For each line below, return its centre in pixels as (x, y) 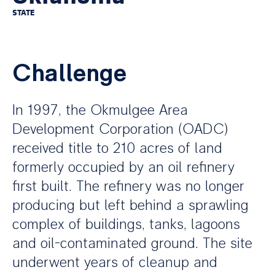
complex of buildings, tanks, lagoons (126, 224)
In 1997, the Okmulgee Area (100, 110)
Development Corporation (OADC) (120, 129)
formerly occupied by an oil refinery (123, 167)
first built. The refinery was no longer (128, 186)
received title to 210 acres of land (117, 148)
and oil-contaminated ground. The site (132, 243)
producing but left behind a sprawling (130, 205)
